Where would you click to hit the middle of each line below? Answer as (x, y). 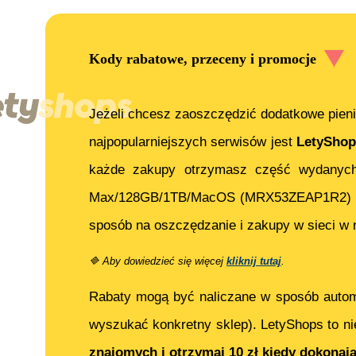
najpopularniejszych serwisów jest (193, 142)
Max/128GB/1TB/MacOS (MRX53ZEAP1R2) (220, 198)
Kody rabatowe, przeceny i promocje (203, 58)
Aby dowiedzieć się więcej (163, 261)
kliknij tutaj (254, 261)
